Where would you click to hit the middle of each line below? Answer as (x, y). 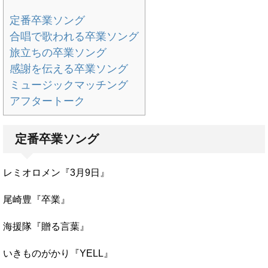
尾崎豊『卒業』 (36, 199)
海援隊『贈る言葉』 (46, 226)
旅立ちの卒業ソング (58, 52)
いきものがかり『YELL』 (58, 253)
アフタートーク (47, 101)
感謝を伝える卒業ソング (69, 68)
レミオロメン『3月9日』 (56, 172)
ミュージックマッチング (69, 85)
